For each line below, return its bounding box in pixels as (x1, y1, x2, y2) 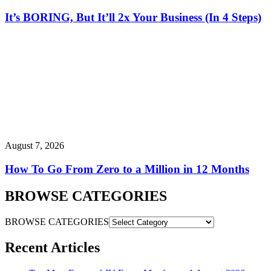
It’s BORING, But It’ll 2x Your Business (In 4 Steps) (5, 11, 261, 24)
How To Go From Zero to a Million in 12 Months (5, 162, 249, 175)
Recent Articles (5, 240, 100, 256)
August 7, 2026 (5, 140, 64, 151)
